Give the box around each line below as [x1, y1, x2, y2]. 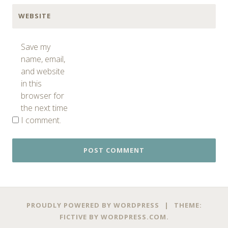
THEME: [174, 200, 202, 210]
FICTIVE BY [59, 212, 101, 221]
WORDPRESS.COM [100, 212, 166, 221]
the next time [21, 102, 68, 113]
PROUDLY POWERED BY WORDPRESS [26, 200, 159, 210]
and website [21, 65, 65, 77]
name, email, [21, 53, 65, 65]
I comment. [21, 114, 61, 126]
